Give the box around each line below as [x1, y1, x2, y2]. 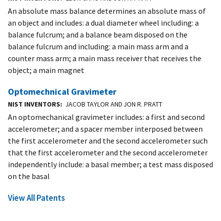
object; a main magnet [8, 65, 84, 75]
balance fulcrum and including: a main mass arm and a [8, 41, 188, 52]
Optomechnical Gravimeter [8, 86, 116, 98]
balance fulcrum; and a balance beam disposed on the [8, 30, 187, 40]
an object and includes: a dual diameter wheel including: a [8, 18, 199, 28]
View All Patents [8, 192, 65, 204]
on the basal [8, 171, 50, 182]
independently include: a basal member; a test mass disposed [8, 159, 213, 170]
